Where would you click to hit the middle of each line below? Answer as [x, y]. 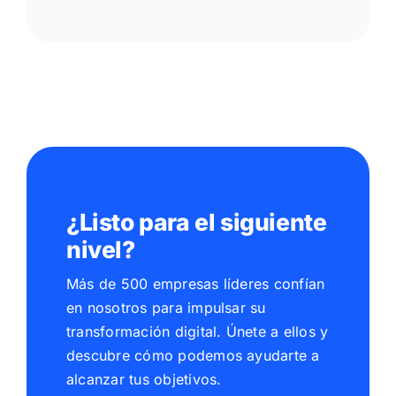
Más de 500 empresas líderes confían [195, 283]
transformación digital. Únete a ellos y [197, 331]
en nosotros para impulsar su [166, 307]
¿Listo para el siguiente [196, 221]
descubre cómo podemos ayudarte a [193, 355]
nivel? [100, 249]
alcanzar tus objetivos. [144, 379]
